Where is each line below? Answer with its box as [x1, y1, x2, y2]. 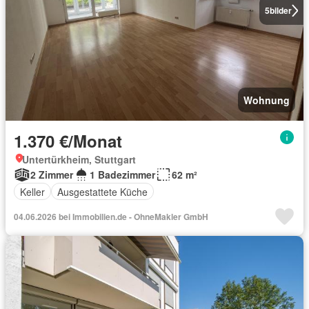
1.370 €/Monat [14, 129, 122, 152]
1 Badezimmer [90, 168, 155, 181]
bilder [269, 4, 292, 17]
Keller [20, 184, 45, 199]
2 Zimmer [30, 168, 73, 181]
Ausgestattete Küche [57, 184, 148, 199]
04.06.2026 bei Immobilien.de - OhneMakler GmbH [14, 210, 208, 223]
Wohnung [243, 93, 290, 107]
